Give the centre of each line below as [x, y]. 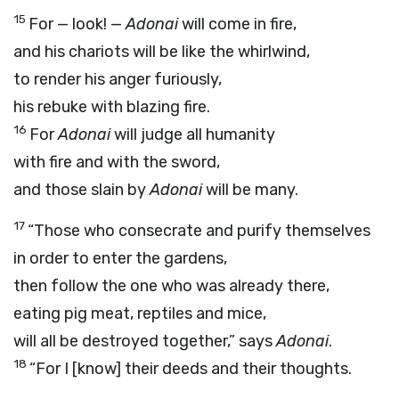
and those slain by [81, 190]
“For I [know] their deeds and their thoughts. [191, 369]
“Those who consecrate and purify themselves [199, 231]
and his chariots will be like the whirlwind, [162, 52]
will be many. [250, 190]
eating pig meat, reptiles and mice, [140, 313]
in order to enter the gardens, [120, 258]
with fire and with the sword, [117, 162]
